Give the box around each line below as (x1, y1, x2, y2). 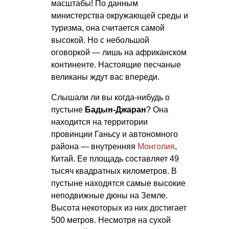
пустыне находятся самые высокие (51, 178, 186, 188)
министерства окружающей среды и (51, 11, 188, 20)
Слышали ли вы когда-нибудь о (51, 93, 170, 102)
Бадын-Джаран (85, 105, 146, 114)
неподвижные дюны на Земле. (51, 191, 168, 200)
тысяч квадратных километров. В (51, 166, 177, 175)
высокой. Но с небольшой (51, 35, 149, 44)
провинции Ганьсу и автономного (51, 129, 178, 139)
